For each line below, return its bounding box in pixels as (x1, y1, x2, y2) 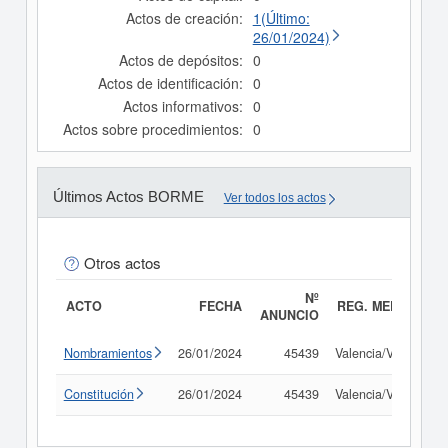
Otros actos (83, 252, 161, 274)
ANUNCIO (259, 306, 319, 324)
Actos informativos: (122, 96, 243, 116)
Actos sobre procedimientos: (62, 119, 243, 139)
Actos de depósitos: (118, 50, 243, 70)
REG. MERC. (336, 297, 412, 315)
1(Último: (252, 8, 310, 28)
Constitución (63, 385, 134, 403)
